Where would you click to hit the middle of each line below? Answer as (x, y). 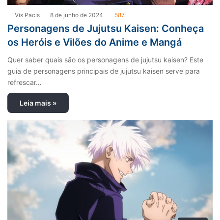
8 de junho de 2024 (77, 15)
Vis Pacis (27, 15)
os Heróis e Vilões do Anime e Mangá (95, 42)
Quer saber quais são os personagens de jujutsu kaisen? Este (105, 60)
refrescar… (25, 82)
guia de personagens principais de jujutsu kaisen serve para (104, 71)
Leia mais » (38, 103)
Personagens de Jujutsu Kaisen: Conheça (106, 29)
